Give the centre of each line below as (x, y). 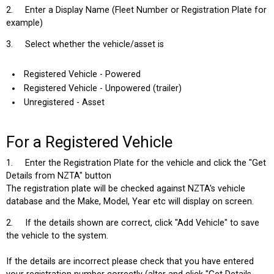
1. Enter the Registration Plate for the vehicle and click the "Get (136, 163)
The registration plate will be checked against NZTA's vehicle (126, 188)
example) (24, 23)
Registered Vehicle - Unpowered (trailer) (103, 88)
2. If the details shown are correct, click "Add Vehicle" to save (133, 223)
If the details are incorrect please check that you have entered (130, 261)
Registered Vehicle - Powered (83, 74)
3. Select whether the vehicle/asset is (85, 45)
